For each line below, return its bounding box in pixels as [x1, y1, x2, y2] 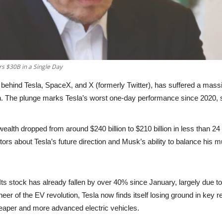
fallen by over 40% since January [68, 177, 175, 186]
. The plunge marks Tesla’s [1, 93, 90, 102]
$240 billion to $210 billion [90, 124, 171, 133]
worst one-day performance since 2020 [90, 93, 216, 102]
